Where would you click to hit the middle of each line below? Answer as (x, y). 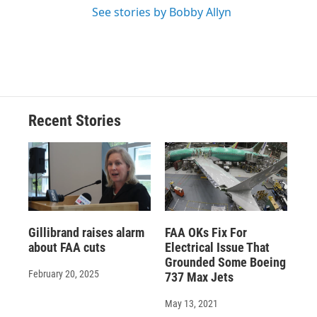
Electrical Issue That (217, 247)
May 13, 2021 (191, 303)
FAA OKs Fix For (206, 232)
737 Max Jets (199, 277)
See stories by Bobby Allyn (162, 12)
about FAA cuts (67, 247)
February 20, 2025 (64, 273)
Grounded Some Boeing (225, 262)
